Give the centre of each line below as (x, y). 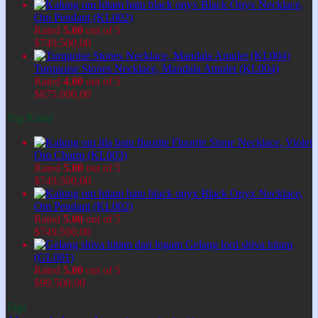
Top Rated (29, 118)
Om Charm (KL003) (81, 155)
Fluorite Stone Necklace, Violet (242, 142)
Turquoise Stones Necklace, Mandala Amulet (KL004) (157, 68)
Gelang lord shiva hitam (239, 244)
